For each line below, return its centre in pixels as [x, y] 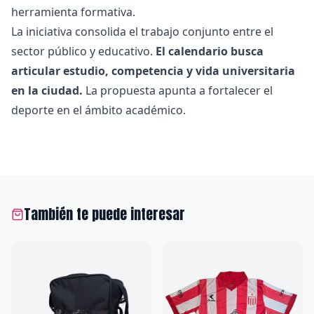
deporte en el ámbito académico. [98, 110]
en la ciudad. [47, 91]
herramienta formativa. [73, 12]
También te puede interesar [104, 214]
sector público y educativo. [83, 52]
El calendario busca [210, 52]
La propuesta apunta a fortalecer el [178, 91]
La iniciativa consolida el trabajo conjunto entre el [142, 32]
